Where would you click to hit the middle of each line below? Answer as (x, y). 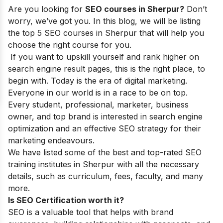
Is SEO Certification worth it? (66, 200)
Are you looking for (47, 9)
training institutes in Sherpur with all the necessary (104, 164)
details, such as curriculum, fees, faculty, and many (106, 176)
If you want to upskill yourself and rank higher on (104, 57)
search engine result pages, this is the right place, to (107, 69)
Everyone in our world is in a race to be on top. (98, 93)
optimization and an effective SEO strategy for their (105, 128)
